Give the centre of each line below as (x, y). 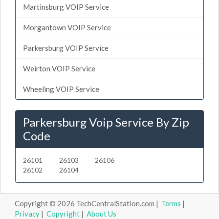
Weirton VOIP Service (59, 68)
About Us (101, 213)
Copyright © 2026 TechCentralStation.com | (88, 203)
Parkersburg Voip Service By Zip (106, 122)
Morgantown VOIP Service (67, 27)
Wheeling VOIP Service (61, 89)
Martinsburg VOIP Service (66, 7)
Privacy (27, 213)
